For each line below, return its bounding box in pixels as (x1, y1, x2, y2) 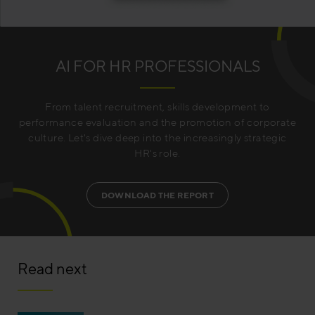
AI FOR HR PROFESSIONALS (55, 57, 260, 76)
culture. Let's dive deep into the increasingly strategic (28, 131, 287, 144)
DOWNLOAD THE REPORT (101, 190, 214, 201)
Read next (18, 259, 87, 278)
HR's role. (134, 147, 181, 160)
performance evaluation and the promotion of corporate (18, 116, 297, 129)
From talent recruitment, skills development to (45, 101, 270, 113)
